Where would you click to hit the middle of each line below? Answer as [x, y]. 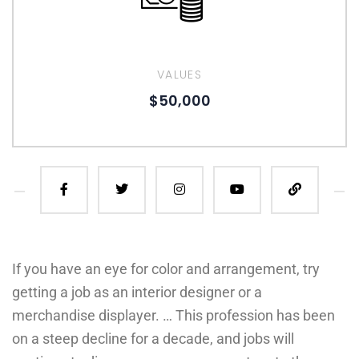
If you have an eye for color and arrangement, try [166, 269]
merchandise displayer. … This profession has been [173, 316]
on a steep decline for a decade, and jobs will [153, 339]
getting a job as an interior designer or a [137, 292]
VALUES [179, 75]
